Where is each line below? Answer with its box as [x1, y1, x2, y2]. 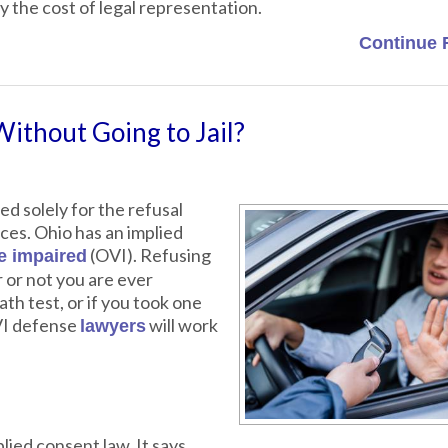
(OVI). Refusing [87, 244, 211, 266]
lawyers [80, 316, 146, 336]
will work [146, 314, 218, 336]
